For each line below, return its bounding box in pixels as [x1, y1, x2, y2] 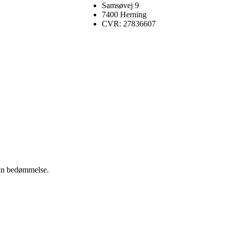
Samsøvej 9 [102, 1, 139, 10]
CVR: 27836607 [102, 19, 156, 28]
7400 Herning [102, 10, 147, 19]
